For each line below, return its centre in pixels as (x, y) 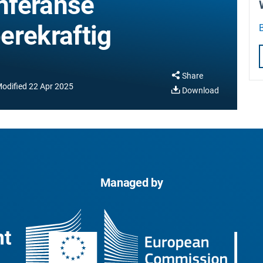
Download (200, 90)
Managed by (131, 183)
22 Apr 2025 (51, 86)
